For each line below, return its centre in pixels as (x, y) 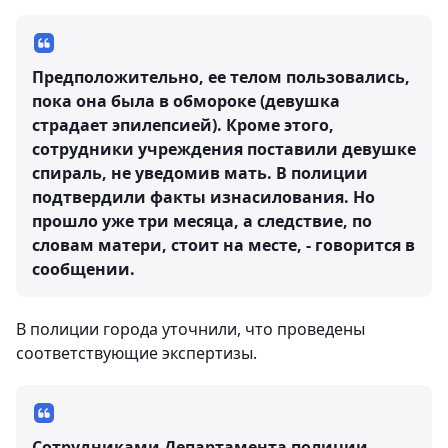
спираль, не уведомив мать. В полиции (200, 173)
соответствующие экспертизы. (136, 353)
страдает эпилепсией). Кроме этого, (183, 125)
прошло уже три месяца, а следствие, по (202, 221)
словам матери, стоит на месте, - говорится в (223, 245)
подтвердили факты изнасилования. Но (203, 197)
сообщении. (83, 269)
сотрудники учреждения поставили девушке (224, 149)
